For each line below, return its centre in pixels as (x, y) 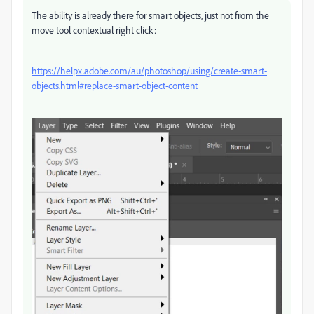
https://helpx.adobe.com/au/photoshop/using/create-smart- (149, 71)
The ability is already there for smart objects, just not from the (150, 15)
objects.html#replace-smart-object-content (115, 86)
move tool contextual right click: (94, 30)
